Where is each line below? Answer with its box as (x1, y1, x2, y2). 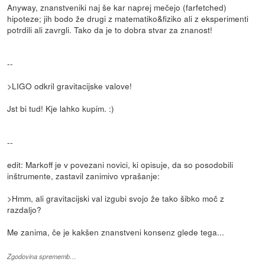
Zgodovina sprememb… (7, 251, 77, 261)
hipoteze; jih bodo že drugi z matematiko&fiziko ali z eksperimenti (7, 12, 249, 24)
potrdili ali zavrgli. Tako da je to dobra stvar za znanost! (7, 23, 213, 35)
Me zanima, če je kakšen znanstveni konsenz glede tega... (7, 225, 225, 238)
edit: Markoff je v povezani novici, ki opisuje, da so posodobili (7, 158, 234, 170)
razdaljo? (7, 203, 42, 215)
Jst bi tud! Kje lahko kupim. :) (7, 102, 115, 114)
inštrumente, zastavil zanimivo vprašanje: (7, 169, 160, 182)
